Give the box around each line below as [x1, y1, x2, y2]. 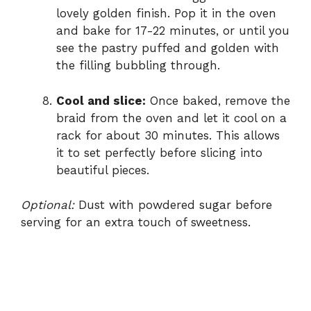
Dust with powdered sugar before [74, 198, 272, 212]
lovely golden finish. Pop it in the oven [56, 6, 276, 21]
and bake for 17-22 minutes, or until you [56, 24, 289, 38]
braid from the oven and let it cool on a [56, 110, 287, 125]
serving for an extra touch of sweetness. [21, 215, 251, 230]
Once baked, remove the [146, 93, 290, 108]
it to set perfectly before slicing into [56, 145, 262, 160]
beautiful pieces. [56, 162, 149, 177]
